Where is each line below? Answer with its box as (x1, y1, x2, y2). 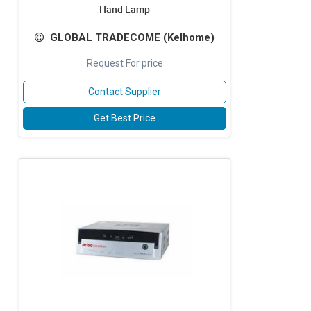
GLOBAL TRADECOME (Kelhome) (50, 31, 215, 44)
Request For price (86, 58, 163, 69)
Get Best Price (94, 112, 155, 124)
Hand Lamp (99, 3, 150, 16)
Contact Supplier (88, 86, 161, 97)
